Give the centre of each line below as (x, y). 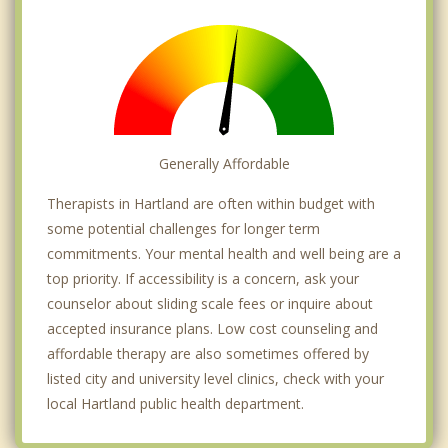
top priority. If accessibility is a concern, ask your (203, 279)
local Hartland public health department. (175, 404)
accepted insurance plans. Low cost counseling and (212, 329)
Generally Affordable (224, 164)
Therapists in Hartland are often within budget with (211, 204)
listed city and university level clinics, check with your (215, 379)
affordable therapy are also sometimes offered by (208, 354)
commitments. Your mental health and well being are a (224, 254)
